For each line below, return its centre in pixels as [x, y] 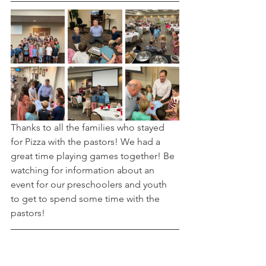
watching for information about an [84, 170]
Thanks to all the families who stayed [89, 127]
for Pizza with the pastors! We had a [87, 141]
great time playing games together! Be [94, 156]
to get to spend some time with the [86, 198]
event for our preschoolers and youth [90, 184]
